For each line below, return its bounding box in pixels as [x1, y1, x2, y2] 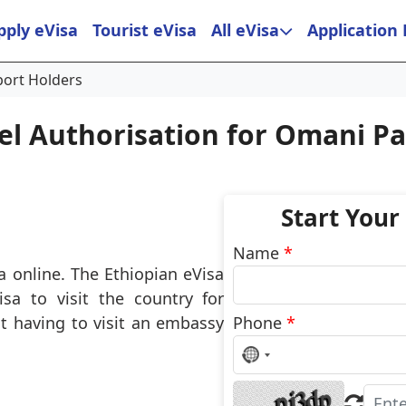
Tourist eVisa [92, 19, 197, 41]
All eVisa [211, 19, 279, 41]
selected [250, 372, 315, 393]
